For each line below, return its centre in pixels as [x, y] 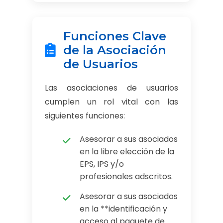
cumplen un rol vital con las [111, 102]
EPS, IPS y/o [102, 164]
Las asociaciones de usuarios [111, 88]
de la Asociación [115, 50]
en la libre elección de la [127, 152]
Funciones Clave [115, 36]
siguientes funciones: [85, 116]
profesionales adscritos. [126, 176]
